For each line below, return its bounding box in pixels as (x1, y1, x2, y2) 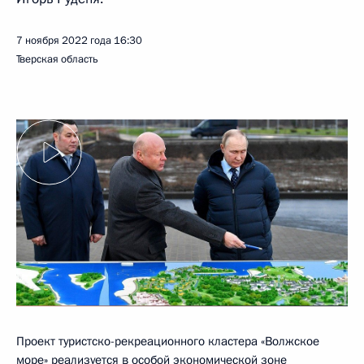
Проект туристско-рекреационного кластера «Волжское (16, 332, 319, 349)
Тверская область (16, 52, 98, 67)
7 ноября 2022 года (16, 33, 111, 48)
